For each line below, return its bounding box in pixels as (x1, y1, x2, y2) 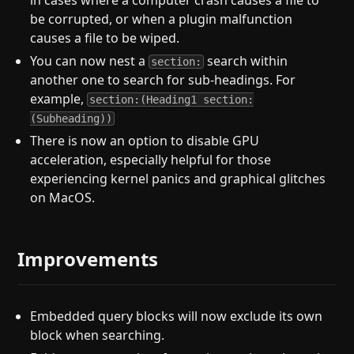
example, (30, 90, 88, 108)
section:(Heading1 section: (89, 93, 254, 107)
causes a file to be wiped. (30, 29, 180, 47)
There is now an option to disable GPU (30, 131, 260, 149)
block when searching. (30, 326, 165, 344)
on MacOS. (30, 188, 96, 206)
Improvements (17, 246, 159, 273)
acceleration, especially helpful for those (30, 150, 272, 168)
